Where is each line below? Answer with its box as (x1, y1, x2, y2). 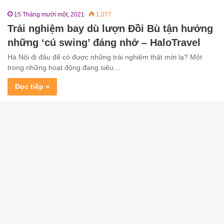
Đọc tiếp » (15, 82, 49, 90)
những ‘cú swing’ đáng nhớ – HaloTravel (7, 36, 200, 48)
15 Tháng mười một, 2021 (14, 10, 84, 18)
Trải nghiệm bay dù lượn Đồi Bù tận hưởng (7, 22, 213, 34)
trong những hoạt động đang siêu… (7, 63, 120, 71)
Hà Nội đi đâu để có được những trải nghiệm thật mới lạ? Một (7, 52, 202, 61)
